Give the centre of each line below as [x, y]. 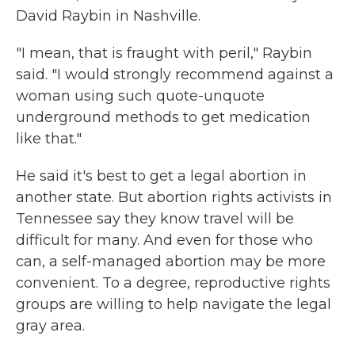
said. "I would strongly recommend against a [175, 75]
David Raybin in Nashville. [108, 16]
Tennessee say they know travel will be [155, 219]
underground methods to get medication [163, 118]
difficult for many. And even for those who [164, 240]
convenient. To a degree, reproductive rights [173, 283]
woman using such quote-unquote [140, 96]
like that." [49, 139]
